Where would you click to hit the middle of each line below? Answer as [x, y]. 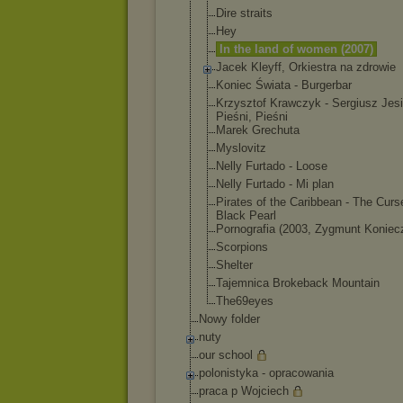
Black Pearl [246, 215]
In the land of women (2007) [296, 49]
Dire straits [244, 13]
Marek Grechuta [258, 130]
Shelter [234, 265]
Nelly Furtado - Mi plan [275, 184]
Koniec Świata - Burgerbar [284, 85]
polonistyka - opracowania [266, 373]
